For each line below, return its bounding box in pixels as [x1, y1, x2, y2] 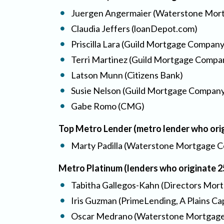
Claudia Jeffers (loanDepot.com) [71, 22, 197, 34]
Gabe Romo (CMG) [71, 100, 144, 111]
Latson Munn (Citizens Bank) [71, 69, 183, 80]
